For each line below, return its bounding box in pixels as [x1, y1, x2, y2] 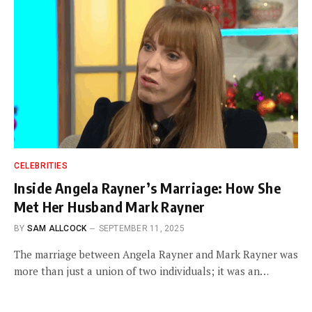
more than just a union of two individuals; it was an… [14, 264, 269, 278]
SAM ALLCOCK [26, 224, 87, 233]
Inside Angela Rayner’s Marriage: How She [14, 179, 281, 196]
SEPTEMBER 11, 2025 [98, 224, 185, 233]
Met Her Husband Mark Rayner [14, 198, 205, 215]
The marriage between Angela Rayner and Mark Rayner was [14, 247, 298, 261]
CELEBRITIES [14, 161, 68, 171]
